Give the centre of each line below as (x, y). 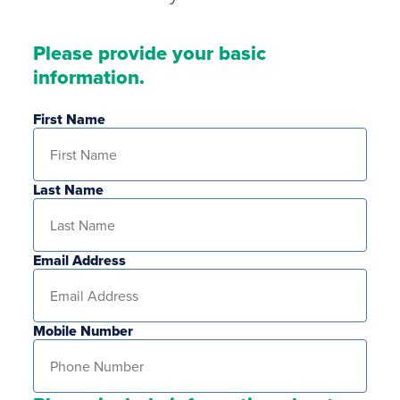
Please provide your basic (150, 53)
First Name (70, 120)
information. (89, 77)
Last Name (69, 190)
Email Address (80, 261)
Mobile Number (83, 331)
